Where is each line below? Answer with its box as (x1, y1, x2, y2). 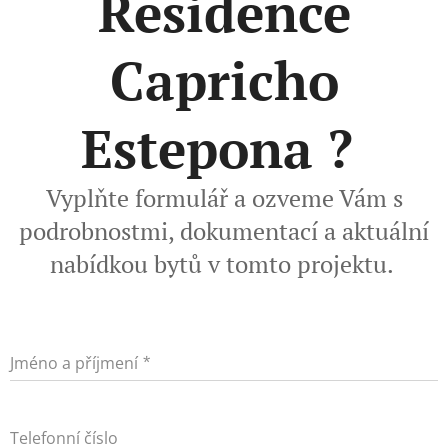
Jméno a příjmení (10, 351, 138, 374)
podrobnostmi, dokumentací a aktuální (19, 214, 429, 247)
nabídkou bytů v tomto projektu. (49, 247, 399, 280)
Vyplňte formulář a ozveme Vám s (45, 181, 403, 214)
